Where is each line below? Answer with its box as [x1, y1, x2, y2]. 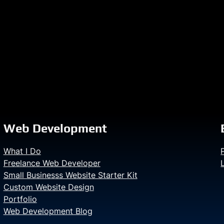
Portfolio [3, 194, 37, 204]
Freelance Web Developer [3, 158, 100, 168]
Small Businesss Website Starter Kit [3, 170, 137, 180]
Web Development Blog [3, 206, 92, 216]
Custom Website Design [3, 182, 94, 192]
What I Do [3, 146, 41, 156]
